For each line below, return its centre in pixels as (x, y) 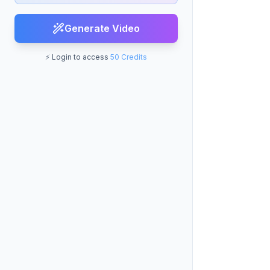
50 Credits (129, 57)
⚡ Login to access (78, 57)
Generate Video (102, 28)
